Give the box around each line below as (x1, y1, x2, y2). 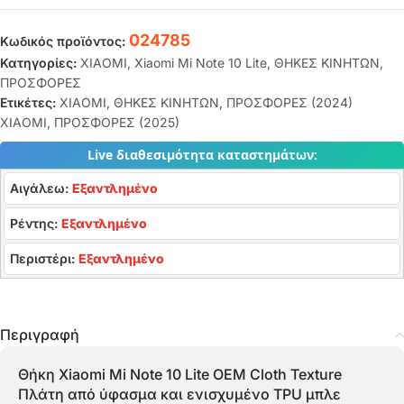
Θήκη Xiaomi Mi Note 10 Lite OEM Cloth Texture (18, 364, 342, 383)
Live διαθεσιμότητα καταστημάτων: (87, 145, 317, 163)
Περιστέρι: (10, 250, 78, 266)
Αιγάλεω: (10, 179, 72, 196)
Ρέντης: (10, 215, 61, 231)
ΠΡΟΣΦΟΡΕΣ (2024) (226, 94, 353, 110)
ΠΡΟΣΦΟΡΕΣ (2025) (54, 114, 179, 130)
